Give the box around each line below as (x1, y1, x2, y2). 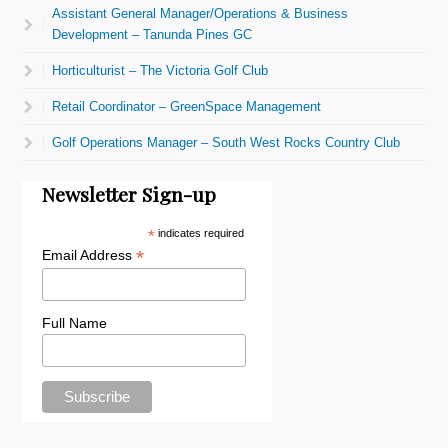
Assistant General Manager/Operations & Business (52, 5, 349, 21)
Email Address (42, 246, 137, 263)
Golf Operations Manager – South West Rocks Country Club (52, 134, 401, 150)
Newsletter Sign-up (42, 180, 217, 207)
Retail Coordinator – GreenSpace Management (52, 98, 322, 114)
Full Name (42, 315, 108, 332)
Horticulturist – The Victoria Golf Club (52, 62, 269, 78)
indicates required (155, 226, 244, 239)
